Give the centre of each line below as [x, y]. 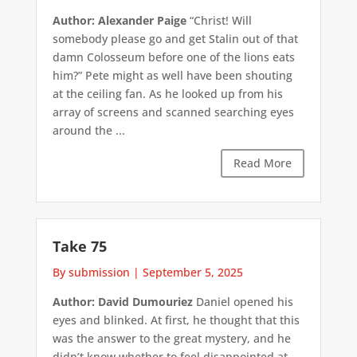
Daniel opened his [243, 301]
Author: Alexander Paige [119, 21]
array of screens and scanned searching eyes [173, 112]
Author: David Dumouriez [122, 301]
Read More [263, 163]
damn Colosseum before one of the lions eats [173, 57]
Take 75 [79, 246]
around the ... [88, 131]
